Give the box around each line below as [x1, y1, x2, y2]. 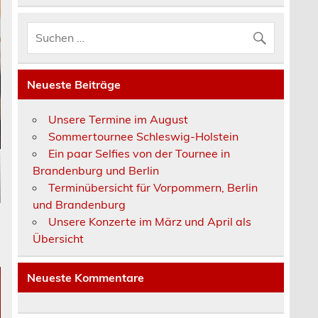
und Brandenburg [33, 197, 126, 212]
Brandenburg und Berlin [33, 163, 160, 177]
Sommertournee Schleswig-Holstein [48, 128, 239, 143]
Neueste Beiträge [27, 77, 121, 92]
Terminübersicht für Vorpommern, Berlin [48, 180, 258, 194]
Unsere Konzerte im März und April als [48, 214, 252, 229]
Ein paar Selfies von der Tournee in [48, 146, 231, 160]
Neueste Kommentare [27, 270, 145, 285]
